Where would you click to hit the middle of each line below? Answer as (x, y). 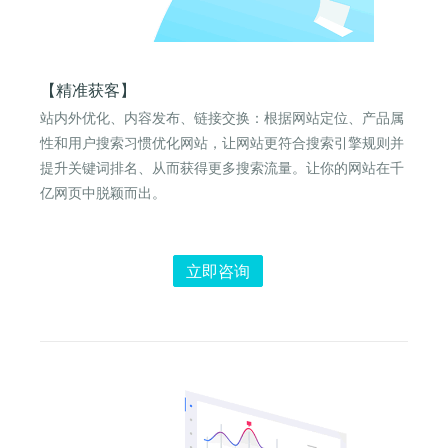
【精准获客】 (88, 89)
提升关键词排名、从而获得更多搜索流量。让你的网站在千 (222, 167)
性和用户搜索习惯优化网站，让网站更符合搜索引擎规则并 (222, 142)
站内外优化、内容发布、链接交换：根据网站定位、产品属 (222, 117)
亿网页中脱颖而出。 (103, 192)
